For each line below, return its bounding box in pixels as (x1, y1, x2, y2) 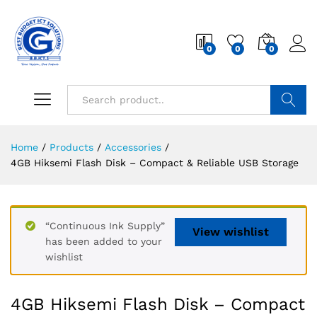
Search (271, 124, 306, 135)
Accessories (105, 142, 161, 153)
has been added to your (45, 236, 162, 247)
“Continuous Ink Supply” (45, 220, 165, 231)
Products (50, 142, 93, 153)
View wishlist (192, 225, 269, 238)
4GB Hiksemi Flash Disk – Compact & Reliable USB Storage (11, 157, 299, 168)
